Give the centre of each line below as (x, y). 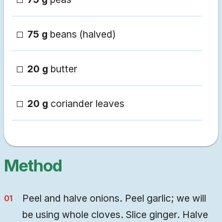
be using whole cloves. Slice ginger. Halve (115, 215)
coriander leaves (86, 104)
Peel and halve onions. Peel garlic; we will (114, 198)
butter (63, 69)
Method (33, 166)
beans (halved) (82, 34)
